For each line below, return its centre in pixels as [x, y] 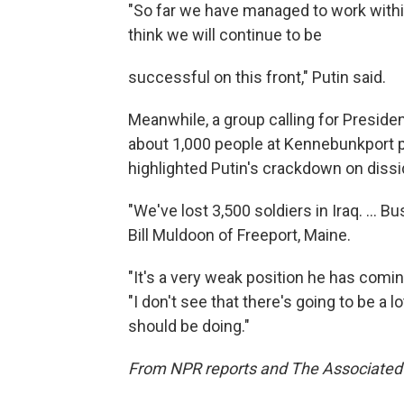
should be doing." [189, 326]
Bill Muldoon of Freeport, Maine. [239, 235]
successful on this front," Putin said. [257, 77]
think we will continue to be [225, 35]
